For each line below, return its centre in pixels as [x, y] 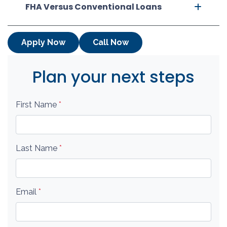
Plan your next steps [113, 77]
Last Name [37, 148]
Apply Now [43, 42]
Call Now [111, 42]
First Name [37, 104]
